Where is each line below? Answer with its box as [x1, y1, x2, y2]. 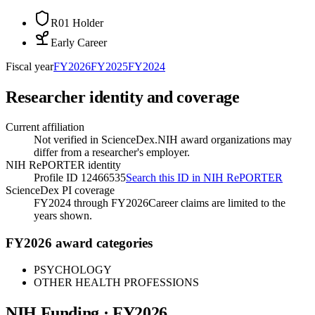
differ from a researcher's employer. [34, 146, 190, 158]
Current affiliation [6, 120, 84, 133]
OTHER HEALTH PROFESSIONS [34, 276, 199, 289]
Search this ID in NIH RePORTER [126, 171, 283, 184]
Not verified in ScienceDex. [34, 133, 157, 146]
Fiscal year [6, 60, 53, 73]
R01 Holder [51, 17, 103, 30]
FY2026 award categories [6, 235, 153, 250]
